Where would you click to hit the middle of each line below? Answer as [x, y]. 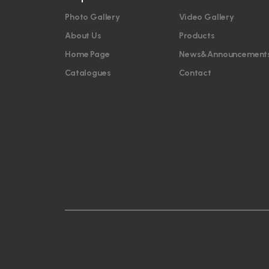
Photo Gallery [92, 17]
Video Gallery [207, 17]
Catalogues [88, 73]
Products [197, 36]
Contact [195, 73]
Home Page [87, 55]
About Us [83, 36]
